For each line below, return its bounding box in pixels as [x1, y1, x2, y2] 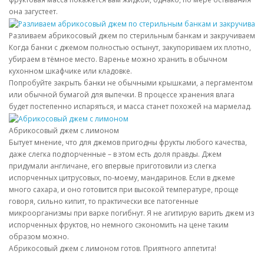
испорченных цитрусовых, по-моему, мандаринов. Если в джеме [9, 172, 235, 183]
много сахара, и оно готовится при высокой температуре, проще [9, 184, 239, 194]
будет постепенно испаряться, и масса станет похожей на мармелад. [9, 101, 252, 111]
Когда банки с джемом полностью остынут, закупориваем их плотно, [9, 42, 251, 52]
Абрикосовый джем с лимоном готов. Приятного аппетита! [9, 243, 216, 253]
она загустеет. [9, 6, 58, 17]
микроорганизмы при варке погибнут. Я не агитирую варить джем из [9, 207, 254, 218]
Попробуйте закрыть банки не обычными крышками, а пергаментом [9, 77, 253, 88]
